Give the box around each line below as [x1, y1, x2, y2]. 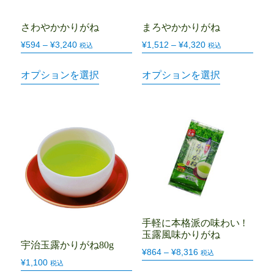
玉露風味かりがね [141, 229, 220, 240]
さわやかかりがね [21, 21, 100, 32]
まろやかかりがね [141, 21, 220, 32]
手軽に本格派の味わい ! [141, 218, 245, 229]
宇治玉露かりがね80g [21, 239, 114, 250]
